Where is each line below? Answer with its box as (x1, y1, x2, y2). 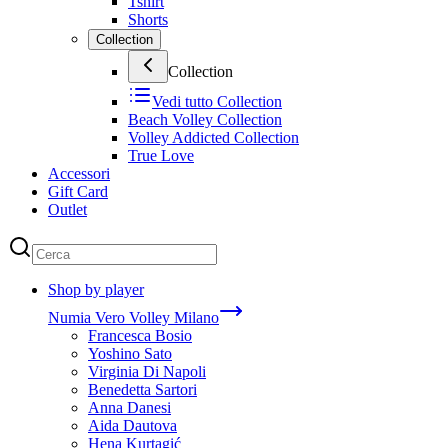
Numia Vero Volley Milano (48, 308, 219, 326)
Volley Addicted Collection (128, 128, 299, 146)
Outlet (48, 200, 87, 218)
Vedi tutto (152, 92, 217, 110)
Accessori (48, 164, 110, 182)
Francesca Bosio (88, 326, 192, 344)
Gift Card (48, 182, 108, 200)
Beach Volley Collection (128, 110, 282, 128)
